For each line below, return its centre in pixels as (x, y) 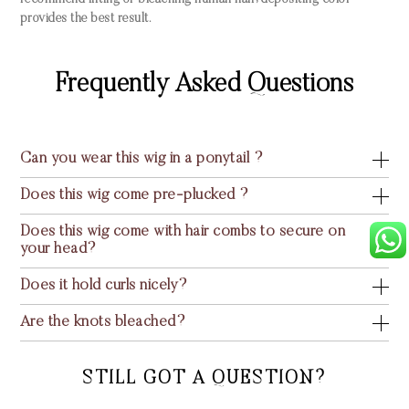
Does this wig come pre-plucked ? (134, 196)
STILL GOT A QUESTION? (204, 379)
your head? (58, 250)
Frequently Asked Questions (204, 86)
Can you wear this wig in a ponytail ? (142, 160)
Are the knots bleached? (103, 323)
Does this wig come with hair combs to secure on (183, 233)
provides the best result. (85, 20)
